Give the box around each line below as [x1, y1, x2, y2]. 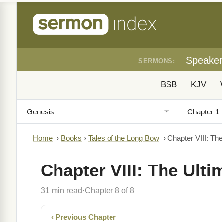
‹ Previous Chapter [51, 213, 116, 221]
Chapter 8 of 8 [85, 186, 134, 195]
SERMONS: [138, 57, 175, 65]
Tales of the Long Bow [88, 134, 159, 142]
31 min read [41, 186, 82, 195]
